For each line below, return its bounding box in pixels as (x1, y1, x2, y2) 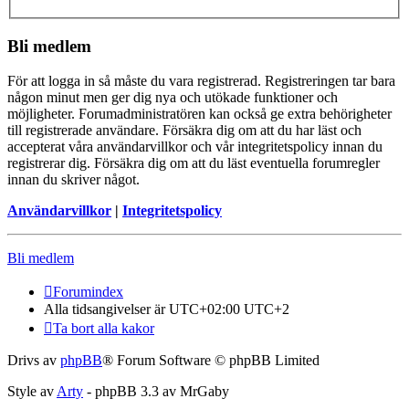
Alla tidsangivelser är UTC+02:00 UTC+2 (44, 301, 289, 318)
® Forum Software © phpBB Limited (102, 352, 320, 369)
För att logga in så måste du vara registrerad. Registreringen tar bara (7, 73, 395, 89)
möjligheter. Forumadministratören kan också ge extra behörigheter (7, 106, 392, 122)
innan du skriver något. (7, 172, 140, 188)
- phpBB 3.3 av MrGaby (83, 383, 229, 400)
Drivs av (7, 352, 60, 369)
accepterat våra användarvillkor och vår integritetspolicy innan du (7, 139, 383, 155)
